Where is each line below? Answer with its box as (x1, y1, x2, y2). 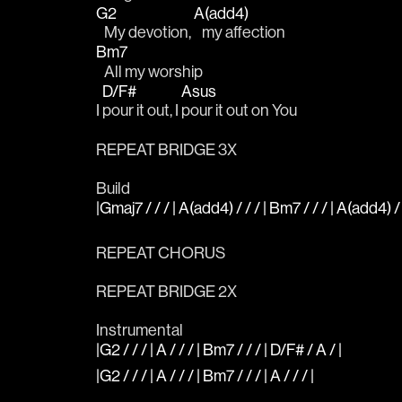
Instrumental (96, 319, 183, 341)
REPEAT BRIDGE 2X (96, 281, 237, 302)
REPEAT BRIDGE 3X (96, 138, 237, 160)
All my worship (96, 60, 205, 82)
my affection (194, 22, 285, 43)
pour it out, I (102, 100, 181, 121)
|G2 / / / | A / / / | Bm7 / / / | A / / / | (96, 364, 317, 386)
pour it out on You (181, 100, 297, 121)
